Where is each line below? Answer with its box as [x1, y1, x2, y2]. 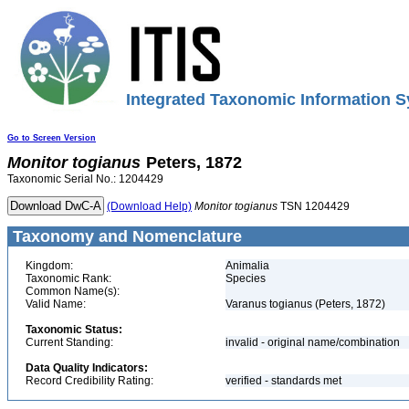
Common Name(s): [26, 285, 120, 298]
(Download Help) [107, 200, 192, 213]
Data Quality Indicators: [26, 362, 148, 374]
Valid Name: [26, 298, 86, 310]
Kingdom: [26, 259, 73, 272]
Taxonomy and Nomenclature [8, 227, 242, 246]
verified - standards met [225, 374, 341, 387]
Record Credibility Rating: [26, 374, 153, 387]
